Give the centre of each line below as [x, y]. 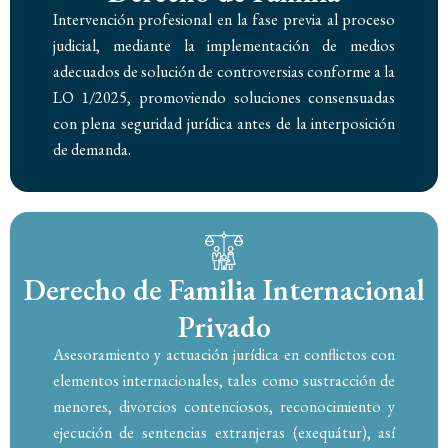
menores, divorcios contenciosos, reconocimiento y [224, 406]
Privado [224, 326]
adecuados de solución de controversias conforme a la [224, 72]
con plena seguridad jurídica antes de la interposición [224, 124]
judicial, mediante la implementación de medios [224, 46]
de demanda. [91, 150]
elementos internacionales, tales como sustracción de [224, 380]
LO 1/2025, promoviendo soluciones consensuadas [224, 98]
